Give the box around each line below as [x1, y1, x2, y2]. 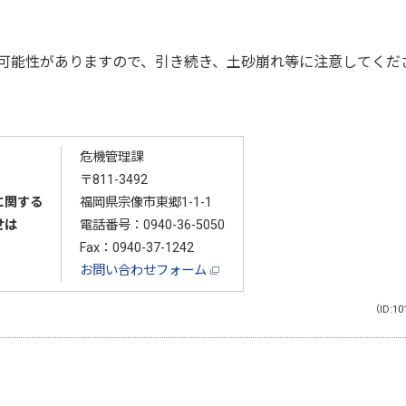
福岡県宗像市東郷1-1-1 [79, 194, 212, 210]
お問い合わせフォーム [79, 262, 210, 278]
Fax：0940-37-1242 [79, 239, 194, 256]
